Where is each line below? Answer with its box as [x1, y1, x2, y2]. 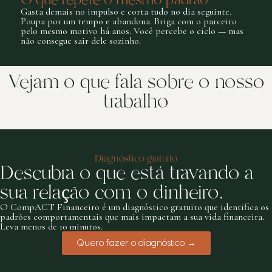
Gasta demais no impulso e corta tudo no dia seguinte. [21, 5, 231, 18]
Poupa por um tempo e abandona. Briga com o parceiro [21, 15, 237, 27]
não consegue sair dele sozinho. [21, 34, 141, 47]
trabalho [103, 87, 169, 114]
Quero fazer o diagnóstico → [76, 238, 196, 248]
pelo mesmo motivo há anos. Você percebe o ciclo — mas [21, 24, 243, 37]
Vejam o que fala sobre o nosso [7, 68, 265, 95]
